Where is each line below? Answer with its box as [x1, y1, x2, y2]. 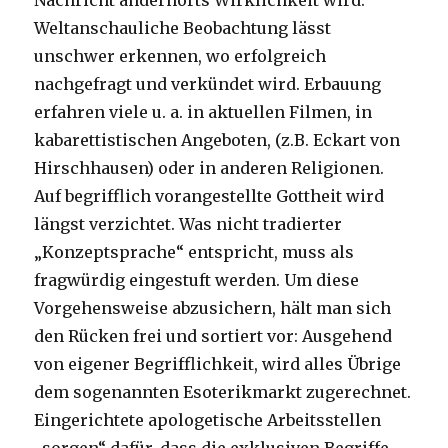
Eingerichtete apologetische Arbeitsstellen [34, 410, 382, 431]
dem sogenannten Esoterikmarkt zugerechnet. [34, 382, 412, 403]
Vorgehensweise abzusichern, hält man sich [34, 298, 392, 319]
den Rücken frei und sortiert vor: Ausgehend [34, 326, 393, 347]
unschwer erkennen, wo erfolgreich [34, 46, 327, 67]
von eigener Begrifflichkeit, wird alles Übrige [34, 354, 402, 375]
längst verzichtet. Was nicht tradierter [34, 214, 343, 235]
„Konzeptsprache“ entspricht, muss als [34, 242, 355, 263]
